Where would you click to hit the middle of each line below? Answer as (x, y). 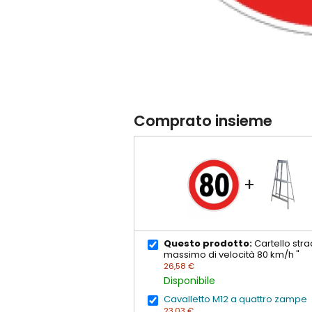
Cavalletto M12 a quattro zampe (236, 299)
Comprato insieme (203, 121)
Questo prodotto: (208, 243)
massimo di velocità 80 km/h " (232, 254)
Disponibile (190, 280)
